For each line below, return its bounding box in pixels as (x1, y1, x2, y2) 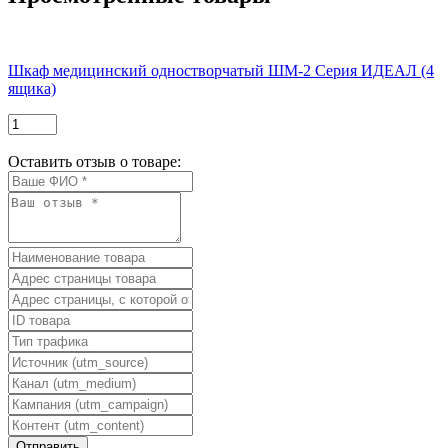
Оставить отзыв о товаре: (8, 153, 181, 171)
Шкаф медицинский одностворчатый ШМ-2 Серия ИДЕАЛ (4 (8, 62, 434, 80)
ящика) (8, 80, 56, 98)
